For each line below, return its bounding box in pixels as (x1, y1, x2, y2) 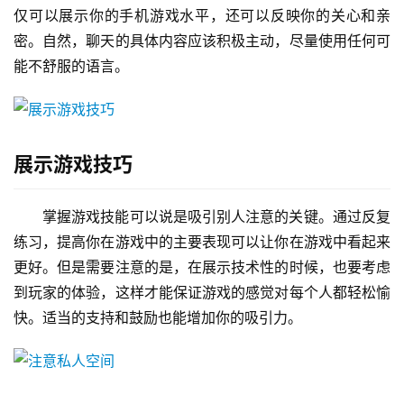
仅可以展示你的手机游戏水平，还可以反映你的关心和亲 (14, 6, 390, 25)
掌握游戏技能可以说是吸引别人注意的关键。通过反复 (42, 207, 390, 226)
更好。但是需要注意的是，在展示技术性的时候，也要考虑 (14, 258, 390, 277)
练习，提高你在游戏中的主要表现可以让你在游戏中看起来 (14, 233, 390, 252)
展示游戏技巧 (14, 152, 133, 177)
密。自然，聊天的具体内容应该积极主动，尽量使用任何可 (14, 32, 390, 50)
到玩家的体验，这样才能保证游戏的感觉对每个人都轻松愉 (14, 283, 390, 302)
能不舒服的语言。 (14, 57, 129, 76)
